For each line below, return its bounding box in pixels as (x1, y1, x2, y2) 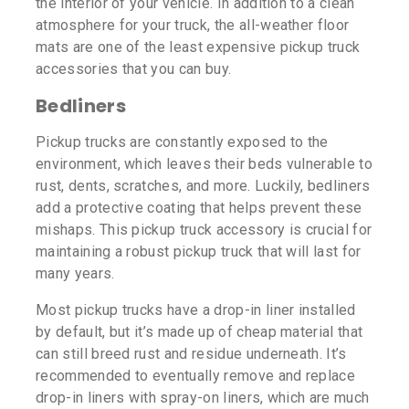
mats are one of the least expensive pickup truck (36, 38, 361, 57)
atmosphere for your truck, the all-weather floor (36, 16, 350, 35)
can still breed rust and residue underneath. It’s (36, 345, 347, 363)
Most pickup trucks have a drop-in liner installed (36, 301, 356, 320)
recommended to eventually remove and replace (36, 367, 356, 385)
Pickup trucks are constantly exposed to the (36, 133, 329, 152)
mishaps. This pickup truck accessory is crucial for (36, 221, 372, 239)
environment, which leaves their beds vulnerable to (36, 155, 373, 173)
